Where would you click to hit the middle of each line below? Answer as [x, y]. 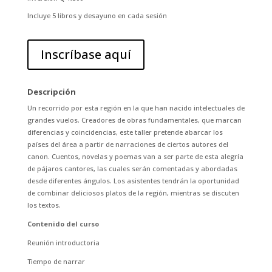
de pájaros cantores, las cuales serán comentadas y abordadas [132, 169]
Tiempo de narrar [56, 262]
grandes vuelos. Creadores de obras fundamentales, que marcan [134, 120]
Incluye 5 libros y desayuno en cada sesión [97, 16]
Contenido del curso [63, 224]
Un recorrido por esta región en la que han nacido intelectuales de [136, 108]
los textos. [44, 205]
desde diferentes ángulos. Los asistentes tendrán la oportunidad [133, 181]
